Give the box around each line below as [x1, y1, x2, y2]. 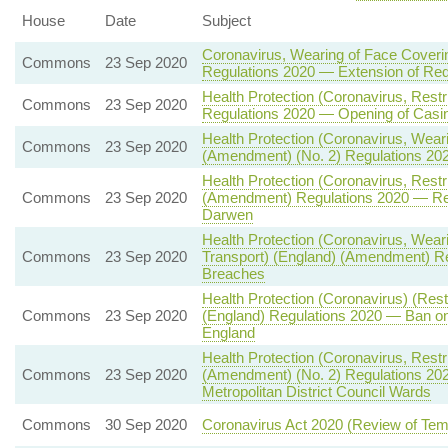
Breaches [201, 265, 265, 282]
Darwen [201, 206, 253, 223]
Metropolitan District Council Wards [201, 383, 431, 400]
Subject [201, 12, 251, 29]
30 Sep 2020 [104, 416, 187, 433]
